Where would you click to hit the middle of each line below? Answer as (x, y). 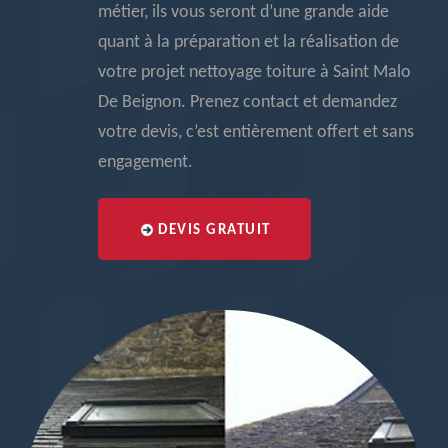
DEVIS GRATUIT (214, 230)
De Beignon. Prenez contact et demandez (247, 102)
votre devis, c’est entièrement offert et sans (256, 132)
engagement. (145, 162)
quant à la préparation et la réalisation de (248, 42)
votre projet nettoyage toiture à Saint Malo (254, 72)
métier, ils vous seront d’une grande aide (243, 12)
